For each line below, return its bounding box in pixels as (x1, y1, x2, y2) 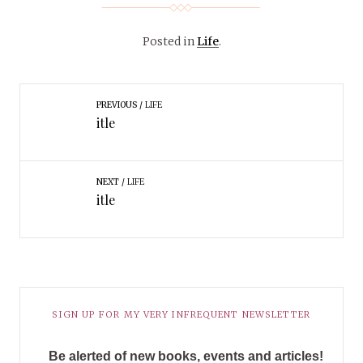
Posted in (142, 33, 197, 49)
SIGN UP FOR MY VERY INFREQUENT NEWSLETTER (52, 308, 311, 320)
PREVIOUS (96, 99, 137, 110)
